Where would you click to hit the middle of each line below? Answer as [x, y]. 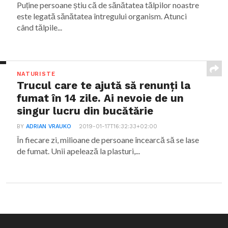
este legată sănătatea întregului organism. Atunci [102, 16]
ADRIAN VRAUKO [49, 126]
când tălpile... [40, 27]
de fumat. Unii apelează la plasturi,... [79, 151]
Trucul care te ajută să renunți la [104, 85]
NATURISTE [36, 74]
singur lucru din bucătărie [85, 111]
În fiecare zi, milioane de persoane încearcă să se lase [108, 140]
